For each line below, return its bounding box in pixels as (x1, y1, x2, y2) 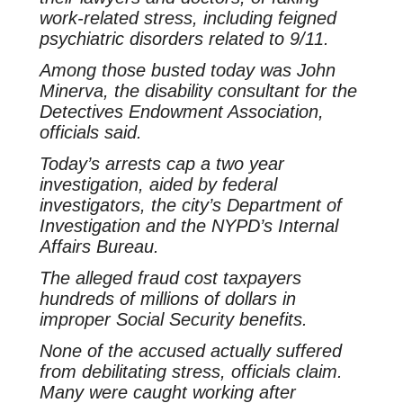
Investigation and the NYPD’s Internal (39, 215, 338, 236)
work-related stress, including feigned (39, 8, 336, 29)
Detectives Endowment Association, (39, 102, 324, 122)
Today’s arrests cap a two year (39, 153, 284, 174)
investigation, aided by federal (39, 174, 277, 194)
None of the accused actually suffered (39, 340, 342, 361)
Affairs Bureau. (39, 236, 159, 256)
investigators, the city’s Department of (39, 194, 342, 215)
